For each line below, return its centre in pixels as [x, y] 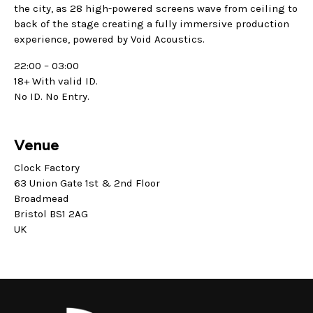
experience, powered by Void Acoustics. [109, 39]
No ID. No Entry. [52, 97]
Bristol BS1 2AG [51, 214]
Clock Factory [47, 168]
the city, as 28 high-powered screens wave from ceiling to [156, 9]
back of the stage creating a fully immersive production [152, 24]
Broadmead [42, 199]
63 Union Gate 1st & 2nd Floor [87, 183]
